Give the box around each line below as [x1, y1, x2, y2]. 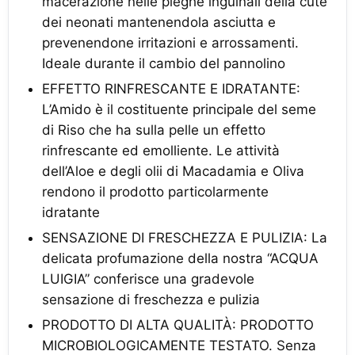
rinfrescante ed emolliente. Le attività [42, 143, 280, 159]
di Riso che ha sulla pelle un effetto [42, 122, 265, 139]
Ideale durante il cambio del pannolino [42, 55, 285, 72]
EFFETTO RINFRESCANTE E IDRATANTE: [42, 81, 300, 97]
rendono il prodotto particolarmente [42, 184, 269, 200]
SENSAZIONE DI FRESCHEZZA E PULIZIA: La [42, 230, 327, 246]
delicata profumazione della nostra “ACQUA [42, 250, 319, 267]
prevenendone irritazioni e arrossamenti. [42, 35, 299, 52]
